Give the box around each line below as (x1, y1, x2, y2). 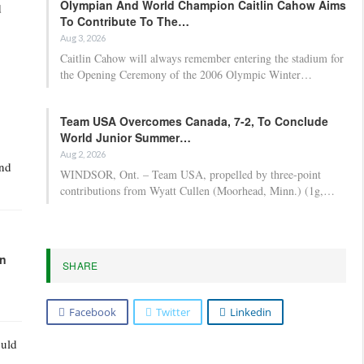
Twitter (156, 304, 190, 319)
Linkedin (230, 304, 271, 319)
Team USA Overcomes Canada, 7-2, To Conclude (60, 112, 328, 129)
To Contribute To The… (60, 12, 189, 29)
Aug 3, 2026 (60, 32, 106, 43)
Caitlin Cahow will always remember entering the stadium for (60, 50, 344, 66)
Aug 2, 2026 (60, 148, 106, 159)
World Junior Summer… (60, 128, 191, 145)
